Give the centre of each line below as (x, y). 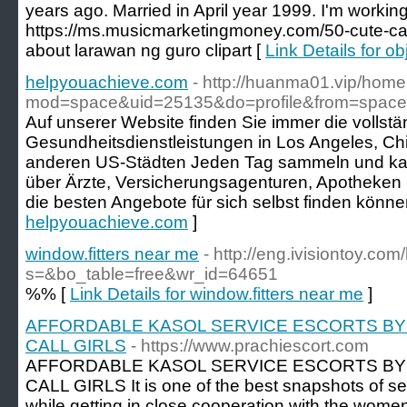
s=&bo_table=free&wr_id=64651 (152, 274)
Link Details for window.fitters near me (217, 294)
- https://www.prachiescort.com (250, 346)
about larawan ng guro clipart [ (145, 50)
